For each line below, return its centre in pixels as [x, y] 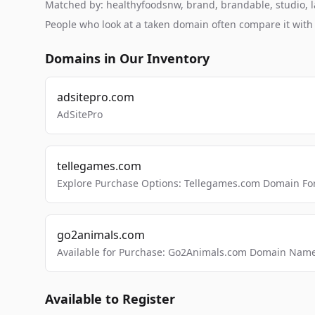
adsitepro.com [96, 97]
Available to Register [110, 299]
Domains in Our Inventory [127, 58]
